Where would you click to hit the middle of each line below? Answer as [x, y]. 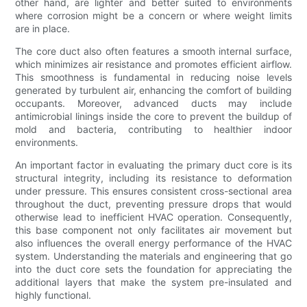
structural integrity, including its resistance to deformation [153, 178]
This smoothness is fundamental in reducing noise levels [153, 77]
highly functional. [53, 295]
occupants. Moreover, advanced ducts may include [153, 103]
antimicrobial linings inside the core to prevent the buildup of [153, 116]
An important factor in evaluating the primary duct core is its [153, 165]
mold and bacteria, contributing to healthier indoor [153, 130]
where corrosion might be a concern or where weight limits [153, 16]
